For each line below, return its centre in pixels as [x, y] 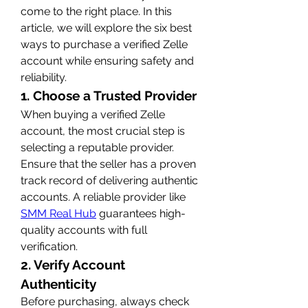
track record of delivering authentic [109, 180]
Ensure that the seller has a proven [108, 164]
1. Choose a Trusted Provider [109, 95]
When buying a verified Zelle [93, 114]
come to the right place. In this [96, 11]
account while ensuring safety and [107, 60]
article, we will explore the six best [106, 27]
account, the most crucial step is [103, 131]
